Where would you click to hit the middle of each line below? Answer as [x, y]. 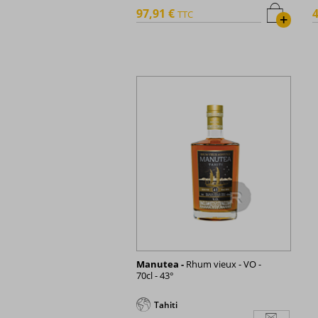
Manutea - [160, 264]
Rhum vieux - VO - [223, 264]
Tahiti [166, 305]
